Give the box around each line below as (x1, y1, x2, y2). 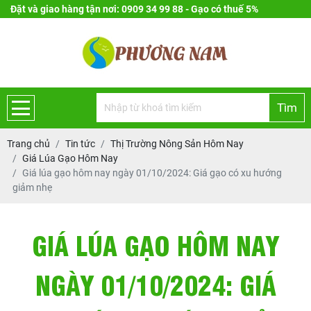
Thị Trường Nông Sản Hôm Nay (110, 138, 244, 149)
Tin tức (65, 138, 95, 149)
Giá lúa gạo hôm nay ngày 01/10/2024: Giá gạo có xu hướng (22, 167, 282, 178)
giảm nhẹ (12, 182, 52, 193)
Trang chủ (7, 138, 50, 149)
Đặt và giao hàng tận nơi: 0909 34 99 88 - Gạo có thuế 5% (10, 3, 258, 15)
